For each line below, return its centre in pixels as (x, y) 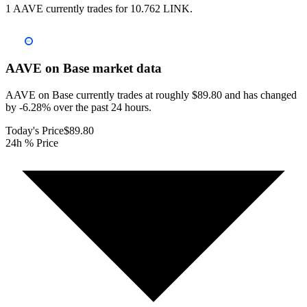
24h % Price (32, 143)
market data (125, 69)
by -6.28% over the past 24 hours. (78, 107)
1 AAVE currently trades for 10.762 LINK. (99, 9)
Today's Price (35, 130)
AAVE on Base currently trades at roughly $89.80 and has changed (151, 95)
